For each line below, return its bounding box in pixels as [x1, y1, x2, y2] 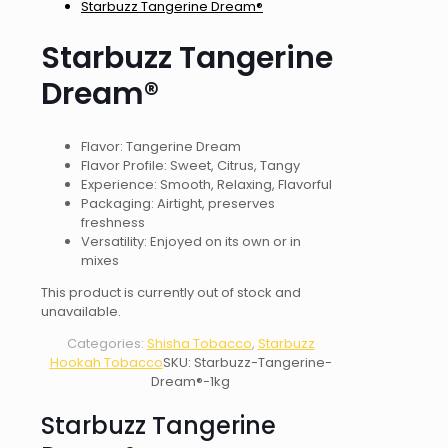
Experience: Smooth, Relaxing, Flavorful [81, 175, 332, 195]
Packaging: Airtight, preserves [81, 194, 275, 214]
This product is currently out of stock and [41, 283, 301, 303]
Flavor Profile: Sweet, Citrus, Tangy [81, 156, 300, 176]
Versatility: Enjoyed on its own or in [81, 232, 301, 252]
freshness [81, 213, 145, 233]
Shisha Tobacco [146, 334, 252, 354]
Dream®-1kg [151, 372, 230, 392]
